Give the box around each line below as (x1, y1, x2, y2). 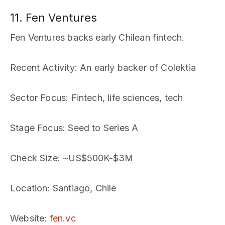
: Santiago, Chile (47, 183, 117, 193)
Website (10, 213, 45, 223)
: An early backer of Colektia (74, 62, 196, 73)
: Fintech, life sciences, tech (66, 92, 183, 103)
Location (10, 183, 48, 193)
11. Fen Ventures (10, 11, 97, 24)
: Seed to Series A (62, 123, 139, 133)
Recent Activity (10, 62, 75, 73)
